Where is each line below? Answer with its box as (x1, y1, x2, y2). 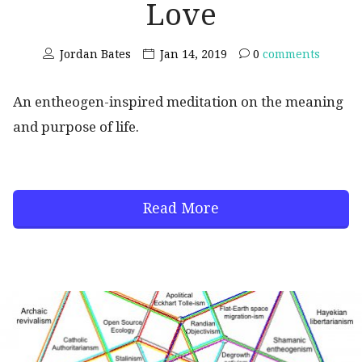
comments (259, 47, 320, 61)
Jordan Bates (59, 47, 131, 61)
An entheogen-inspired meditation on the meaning (13, 93, 343, 110)
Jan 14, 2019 (159, 47, 227, 61)
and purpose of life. (13, 118, 139, 135)
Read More (143, 200, 219, 217)
